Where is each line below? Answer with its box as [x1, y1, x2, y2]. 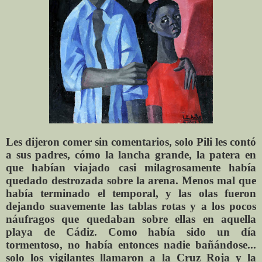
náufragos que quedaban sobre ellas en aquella [6, 212, 256, 225]
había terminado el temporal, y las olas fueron [6, 187, 256, 199]
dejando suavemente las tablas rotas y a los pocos [6, 199, 256, 212]
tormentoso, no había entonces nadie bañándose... [6, 238, 256, 251]
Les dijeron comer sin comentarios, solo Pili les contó [6, 135, 256, 148]
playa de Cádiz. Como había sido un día [6, 225, 256, 238]
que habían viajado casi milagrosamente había [6, 161, 256, 174]
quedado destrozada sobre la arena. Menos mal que [6, 174, 256, 187]
